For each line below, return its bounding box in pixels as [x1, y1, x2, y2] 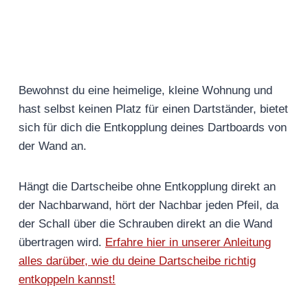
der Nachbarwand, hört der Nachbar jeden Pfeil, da [19, 199, 278, 212]
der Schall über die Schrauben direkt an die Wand [19, 217, 272, 231]
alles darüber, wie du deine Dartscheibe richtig [19, 254, 256, 268]
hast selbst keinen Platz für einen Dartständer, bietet [19, 102, 288, 116]
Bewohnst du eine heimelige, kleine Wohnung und [19, 84, 272, 98]
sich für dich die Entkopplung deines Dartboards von [19, 121, 287, 135]
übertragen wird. [19, 236, 105, 250]
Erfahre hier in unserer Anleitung [105, 236, 271, 250]
